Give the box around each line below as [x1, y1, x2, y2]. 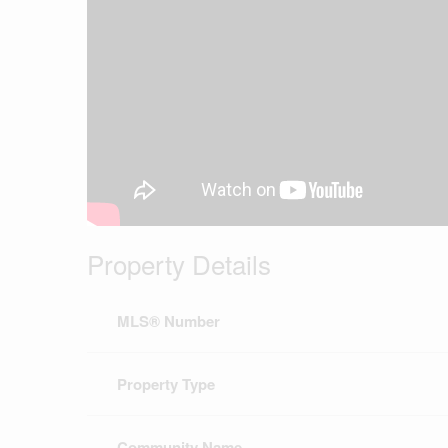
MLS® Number [117, 310, 220, 333]
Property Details [87, 245, 271, 283]
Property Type [117, 373, 215, 396]
